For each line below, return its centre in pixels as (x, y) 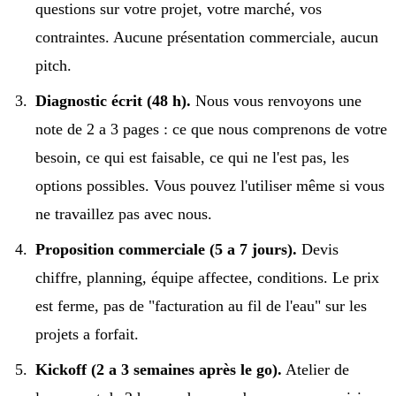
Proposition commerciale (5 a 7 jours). (166, 249)
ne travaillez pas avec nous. (124, 213)
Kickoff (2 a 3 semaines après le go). (159, 369)
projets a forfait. (87, 334)
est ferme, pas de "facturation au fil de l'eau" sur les (201, 305)
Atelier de (316, 369)
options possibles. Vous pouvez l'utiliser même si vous (210, 185)
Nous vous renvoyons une (276, 100)
